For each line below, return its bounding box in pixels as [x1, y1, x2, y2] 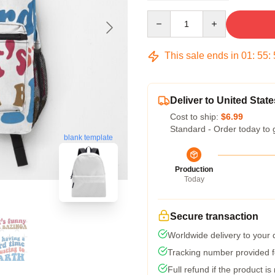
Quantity [147, 11, 179, 21]
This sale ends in [162, 50, 241, 61]
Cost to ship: [170, 112, 221, 122]
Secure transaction [170, 211, 258, 222]
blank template [64, 133, 113, 142]
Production [175, 165, 213, 174]
